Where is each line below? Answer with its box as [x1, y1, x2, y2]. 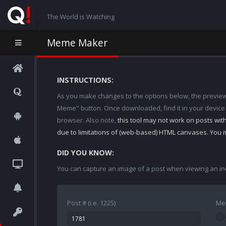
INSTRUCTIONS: [57, 75, 114, 85]
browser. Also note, [57, 116, 118, 125]
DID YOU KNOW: [57, 148, 114, 157]
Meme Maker [47, 36, 107, 49]
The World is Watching [46, 12, 115, 21]
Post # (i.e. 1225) [67, 198, 116, 207]
